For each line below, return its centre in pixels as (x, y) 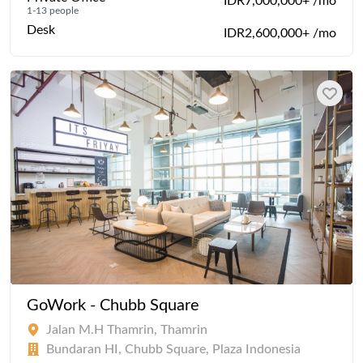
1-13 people (53, 10)
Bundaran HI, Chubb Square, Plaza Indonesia (173, 349)
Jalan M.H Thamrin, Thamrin (127, 329)
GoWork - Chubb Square (113, 305)
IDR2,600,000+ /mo (280, 33)
